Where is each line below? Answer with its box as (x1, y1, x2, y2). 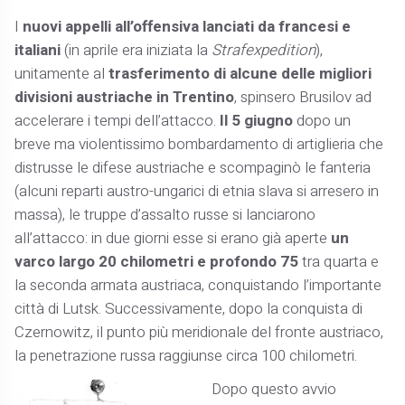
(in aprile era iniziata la (61, 38, 212, 61)
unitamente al (14, 61, 109, 85)
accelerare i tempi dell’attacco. (14, 108, 221, 132)
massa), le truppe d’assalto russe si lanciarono (14, 202, 316, 226)
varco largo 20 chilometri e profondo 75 (14, 250, 299, 273)
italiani (14, 38, 61, 61)
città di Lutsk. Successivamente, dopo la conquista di (14, 297, 363, 320)
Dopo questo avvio (212, 378, 336, 401)
